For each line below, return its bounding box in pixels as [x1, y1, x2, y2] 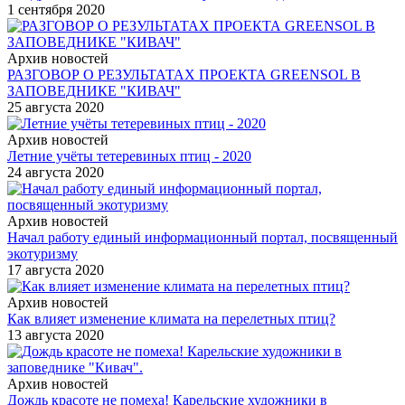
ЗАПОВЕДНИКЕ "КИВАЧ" [7, 82, 181, 99]
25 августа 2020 [7, 99, 104, 115]
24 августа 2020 [7, 164, 104, 180]
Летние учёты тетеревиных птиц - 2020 [7, 147, 251, 164]
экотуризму [7, 245, 78, 261]
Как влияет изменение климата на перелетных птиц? [7, 310, 335, 326]
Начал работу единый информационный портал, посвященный [7, 229, 398, 245]
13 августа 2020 [7, 326, 104, 343]
